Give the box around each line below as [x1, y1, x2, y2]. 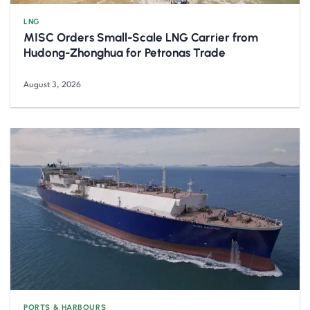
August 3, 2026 [24, 80, 82, 89]
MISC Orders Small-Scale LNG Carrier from [24, 30, 259, 44]
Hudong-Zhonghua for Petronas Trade [24, 45, 226, 60]
